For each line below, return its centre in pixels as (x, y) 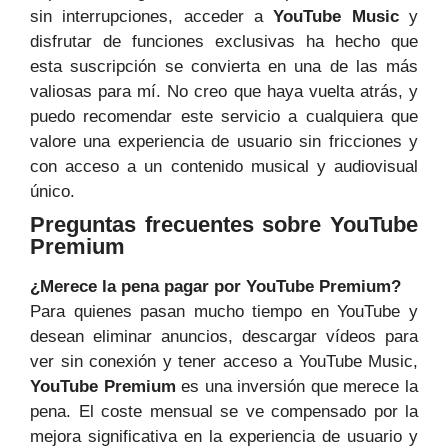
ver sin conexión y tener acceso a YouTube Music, (224, 362)
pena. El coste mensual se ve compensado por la (224, 412)
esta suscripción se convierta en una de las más (224, 67)
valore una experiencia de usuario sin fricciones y (224, 142)
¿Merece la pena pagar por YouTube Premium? (215, 287)
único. (52, 192)
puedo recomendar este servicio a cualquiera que (224, 117)
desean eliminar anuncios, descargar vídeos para (224, 337)
